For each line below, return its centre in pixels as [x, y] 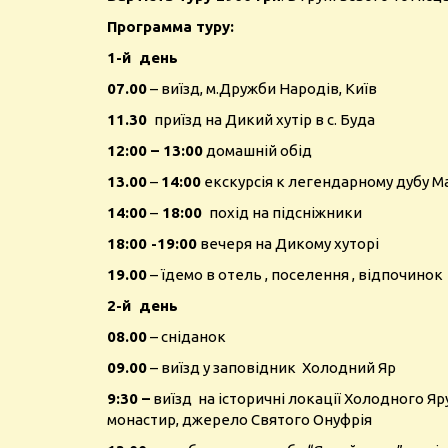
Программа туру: [172, 26]
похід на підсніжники [284, 212]
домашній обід [257, 150]
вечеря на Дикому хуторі [288, 243]
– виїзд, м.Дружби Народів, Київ [262, 88]
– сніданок [186, 336]
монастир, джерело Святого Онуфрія [239, 419]
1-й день [146, 57]
